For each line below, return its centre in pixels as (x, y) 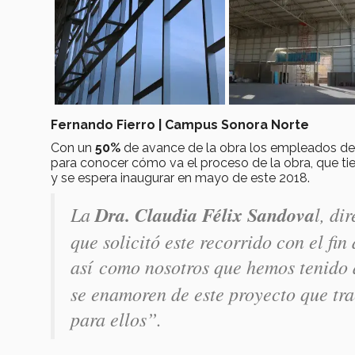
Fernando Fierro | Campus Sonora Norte (180, 124)
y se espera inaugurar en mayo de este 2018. (180, 177)
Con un (73, 147)
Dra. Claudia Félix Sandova (202, 214)
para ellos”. (116, 318)
